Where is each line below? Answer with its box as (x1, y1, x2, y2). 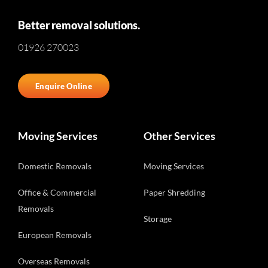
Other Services (144, 129, 215, 143)
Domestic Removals (18, 161, 92, 172)
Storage (144, 214, 172, 224)
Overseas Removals (18, 256, 90, 267)
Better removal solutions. (18, 19, 140, 32)
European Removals (18, 230, 92, 240)
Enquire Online (35, 81, 92, 91)
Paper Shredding (144, 187, 205, 198)
